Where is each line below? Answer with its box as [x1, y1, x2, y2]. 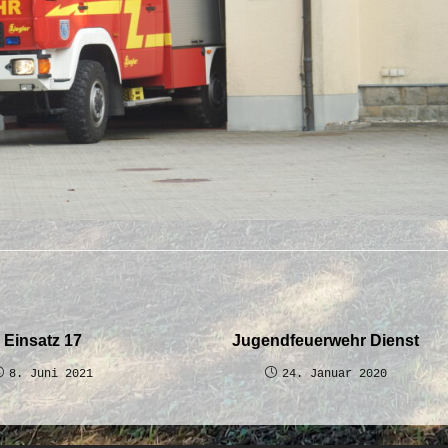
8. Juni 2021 [9, 366, 94, 381]
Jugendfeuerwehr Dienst [232, 331, 420, 349]
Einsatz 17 [3, 331, 82, 349]
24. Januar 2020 [281, 366, 387, 381]
